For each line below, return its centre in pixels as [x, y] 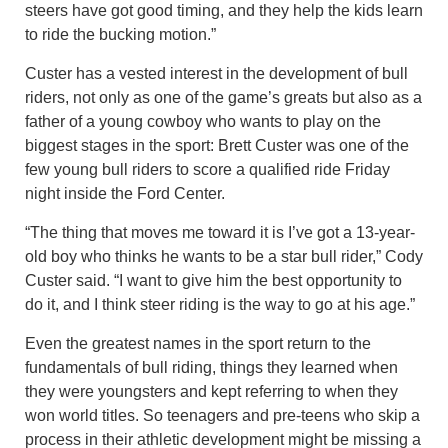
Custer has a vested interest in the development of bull [216, 73]
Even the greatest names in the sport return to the [198, 343]
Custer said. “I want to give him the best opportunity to [213, 280]
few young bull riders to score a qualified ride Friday [207, 169]
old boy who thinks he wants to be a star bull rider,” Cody [224, 256]
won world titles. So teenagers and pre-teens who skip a [222, 415]
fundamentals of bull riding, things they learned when [211, 367]
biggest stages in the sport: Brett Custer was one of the [217, 145]
